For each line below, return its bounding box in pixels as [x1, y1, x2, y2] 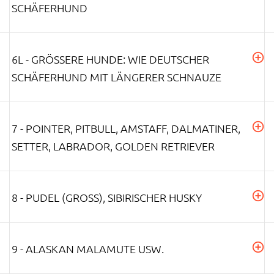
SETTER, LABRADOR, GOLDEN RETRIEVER [12, 138, 215, 153]
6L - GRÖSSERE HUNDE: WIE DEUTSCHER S [12, 51, 209, 66]
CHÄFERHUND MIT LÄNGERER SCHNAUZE [12, 69, 221, 84]
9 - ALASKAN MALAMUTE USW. [12, 241, 164, 256]
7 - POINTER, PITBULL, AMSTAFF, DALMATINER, [12, 120, 240, 135]
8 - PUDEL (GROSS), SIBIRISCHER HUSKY [12, 190, 202, 204]
